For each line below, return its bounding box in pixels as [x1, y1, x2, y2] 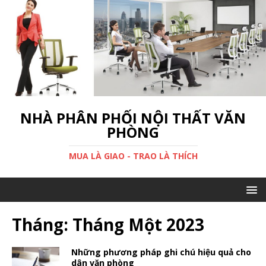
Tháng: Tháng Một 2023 [12, 213, 204, 236]
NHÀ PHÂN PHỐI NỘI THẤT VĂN [20, 107, 246, 128]
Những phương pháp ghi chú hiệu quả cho [71, 246, 251, 258]
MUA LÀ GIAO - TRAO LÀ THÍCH [68, 150, 198, 161]
